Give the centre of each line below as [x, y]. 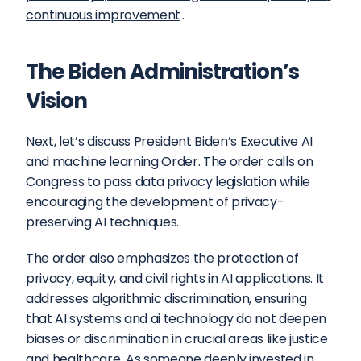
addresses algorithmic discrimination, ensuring [166, 299]
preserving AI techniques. [102, 222]
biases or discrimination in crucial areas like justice [177, 339]
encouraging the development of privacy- [155, 202]
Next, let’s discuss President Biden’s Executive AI [169, 141]
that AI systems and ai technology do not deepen [176, 319]
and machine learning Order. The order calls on [170, 162]
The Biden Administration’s [162, 72]
